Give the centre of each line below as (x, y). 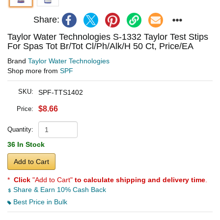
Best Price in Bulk (39, 202)
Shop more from (34, 70)
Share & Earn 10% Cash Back (59, 189)
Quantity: (20, 129)
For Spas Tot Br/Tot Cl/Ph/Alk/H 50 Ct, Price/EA (100, 46)
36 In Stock (26, 144)
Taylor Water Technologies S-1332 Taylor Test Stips (108, 37)
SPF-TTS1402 (61, 92)
